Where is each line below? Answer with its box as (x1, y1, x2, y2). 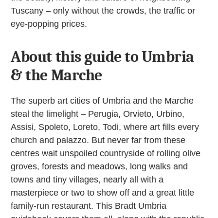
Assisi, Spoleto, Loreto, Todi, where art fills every (11, 122, 200, 132)
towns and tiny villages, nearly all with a (11, 175, 164, 185)
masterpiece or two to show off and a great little (11, 188, 195, 198)
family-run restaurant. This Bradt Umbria (11, 201, 167, 211)
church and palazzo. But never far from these (11, 135, 186, 145)
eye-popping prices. (11, 19, 88, 29)
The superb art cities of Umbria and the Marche (11, 96, 194, 106)
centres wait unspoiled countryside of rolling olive (11, 148, 201, 159)
